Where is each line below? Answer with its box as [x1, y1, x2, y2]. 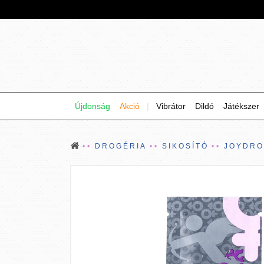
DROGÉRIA [95, 142, 147, 150]
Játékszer [223, 101, 259, 111]
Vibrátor [156, 101, 186, 111]
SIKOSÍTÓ [162, 142, 209, 150]
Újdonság [75, 101, 110, 111]
